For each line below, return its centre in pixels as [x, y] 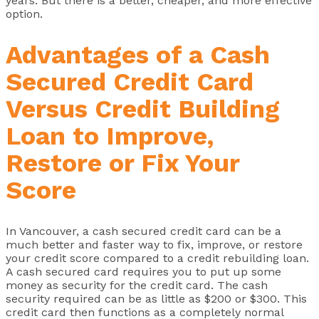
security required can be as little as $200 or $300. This [156, 299]
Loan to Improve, [110, 136]
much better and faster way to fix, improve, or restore [154, 245]
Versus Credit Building [143, 109]
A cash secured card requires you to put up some [143, 272]
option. [24, 14]
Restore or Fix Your [122, 163]
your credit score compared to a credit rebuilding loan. [157, 258]
